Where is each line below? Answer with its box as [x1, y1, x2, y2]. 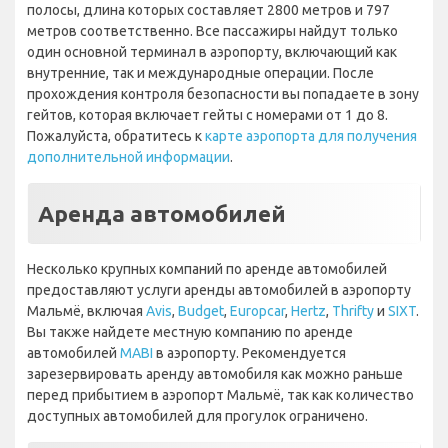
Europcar [230, 303, 285, 320]
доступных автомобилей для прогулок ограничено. [27, 408, 368, 425]
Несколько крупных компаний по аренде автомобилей [27, 261, 387, 278]
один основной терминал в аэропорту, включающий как [27, 44, 397, 61]
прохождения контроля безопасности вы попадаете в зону [27, 86, 419, 103]
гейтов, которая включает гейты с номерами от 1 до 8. [27, 107, 388, 124]
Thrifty [332, 303, 374, 320]
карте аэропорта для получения [205, 128, 417, 145]
